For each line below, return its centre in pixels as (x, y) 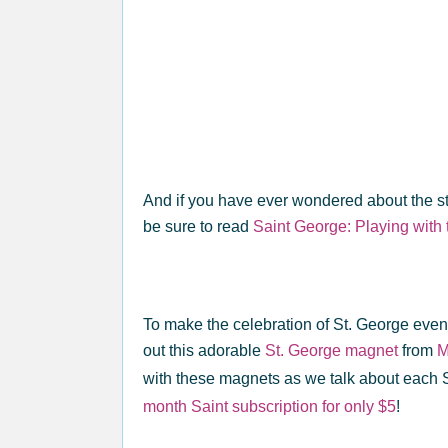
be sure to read (198, 226)
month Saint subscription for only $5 (269, 406)
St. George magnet (331, 350)
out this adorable (204, 350)
